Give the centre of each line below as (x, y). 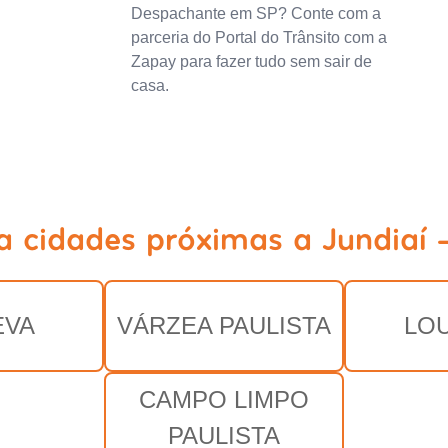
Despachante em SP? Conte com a (255, 13)
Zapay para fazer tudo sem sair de (251, 61)
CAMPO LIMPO (224, 399)
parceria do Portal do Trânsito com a (258, 37)
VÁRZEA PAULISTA (224, 325)
